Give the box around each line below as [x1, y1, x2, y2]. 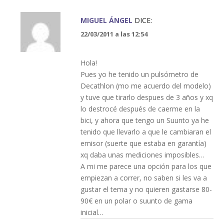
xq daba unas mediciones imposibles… [80, 149, 204, 159]
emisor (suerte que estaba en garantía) [80, 138, 206, 148]
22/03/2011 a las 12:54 [80, 29, 147, 38]
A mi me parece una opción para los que [80, 161, 211, 171]
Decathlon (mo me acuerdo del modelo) [80, 80, 211, 90]
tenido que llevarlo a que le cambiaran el [80, 126, 211, 136]
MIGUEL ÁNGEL [80, 15, 132, 25]
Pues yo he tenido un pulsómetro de [80, 69, 198, 79]
